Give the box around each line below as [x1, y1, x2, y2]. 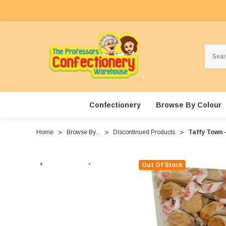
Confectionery [89, 101, 141, 109]
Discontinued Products [113, 129, 175, 136]
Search [205, 45, 225, 53]
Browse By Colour [155, 101, 221, 109]
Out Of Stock [142, 161, 183, 169]
